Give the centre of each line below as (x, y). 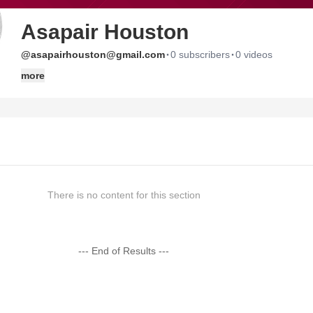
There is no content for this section (124, 195)
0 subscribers (200, 54)
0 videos (254, 54)
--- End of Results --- (124, 251)
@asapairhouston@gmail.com (93, 54)
